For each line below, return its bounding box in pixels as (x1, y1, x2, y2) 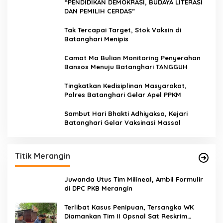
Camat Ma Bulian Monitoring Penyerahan (64, 53, 201, 62)
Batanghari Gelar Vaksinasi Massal (64, 118, 181, 126)
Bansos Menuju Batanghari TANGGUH (64, 62, 188, 71)
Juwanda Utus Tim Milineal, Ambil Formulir (64, 175, 203, 183)
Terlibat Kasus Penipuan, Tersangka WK (64, 203, 194, 211)
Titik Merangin (15, 150, 70, 161)
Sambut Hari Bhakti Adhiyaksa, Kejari (64, 109, 188, 117)
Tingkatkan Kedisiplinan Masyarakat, (64, 81, 187, 90)
